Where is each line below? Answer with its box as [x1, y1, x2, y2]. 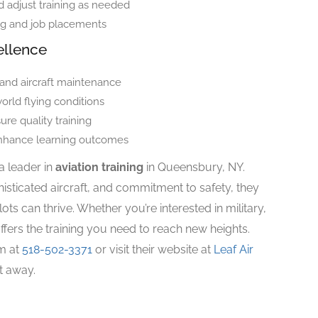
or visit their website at [92, 243, 214, 257]
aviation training [55, 160, 143, 175]
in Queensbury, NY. [143, 160, 245, 175]
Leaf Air [214, 243, 253, 257]
